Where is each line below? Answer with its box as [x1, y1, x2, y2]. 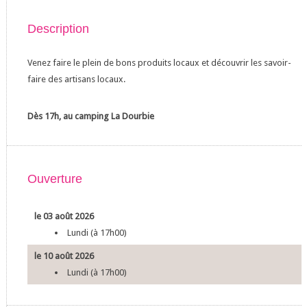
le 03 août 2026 [34, 211, 94, 221]
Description [27, 22, 89, 36]
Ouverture [27, 172, 82, 186]
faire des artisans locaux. [27, 74, 125, 84]
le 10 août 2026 [34, 251, 94, 261]
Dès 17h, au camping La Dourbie [27, 111, 154, 121]
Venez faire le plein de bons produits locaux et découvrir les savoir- [27, 58, 291, 68]
